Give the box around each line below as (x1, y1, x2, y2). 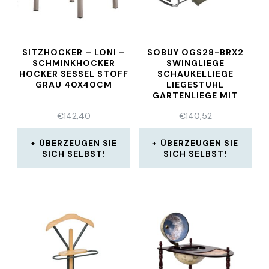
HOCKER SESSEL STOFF (19, 68, 128, 79)
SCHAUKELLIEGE (157, 68, 234, 79)
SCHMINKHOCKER (32, 58, 115, 68)
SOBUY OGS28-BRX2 (147, 47, 244, 58)
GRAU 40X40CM (35, 79, 112, 90)
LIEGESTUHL (166, 79, 225, 90)
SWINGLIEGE (166, 58, 225, 68)
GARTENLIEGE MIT (153, 90, 238, 101)
